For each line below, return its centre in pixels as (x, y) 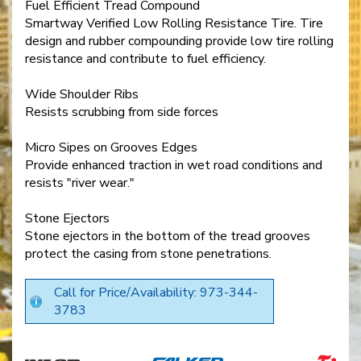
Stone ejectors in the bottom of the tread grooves (168, 237)
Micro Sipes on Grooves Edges (111, 148)
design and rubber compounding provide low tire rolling (179, 41)
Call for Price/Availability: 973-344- (156, 293)
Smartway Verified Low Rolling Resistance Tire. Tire (174, 24)
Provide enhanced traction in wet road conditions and (174, 166)
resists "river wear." (80, 183)
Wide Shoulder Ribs (82, 95)
